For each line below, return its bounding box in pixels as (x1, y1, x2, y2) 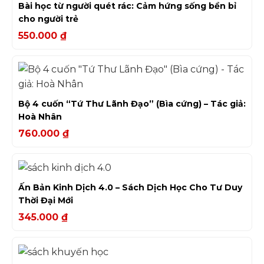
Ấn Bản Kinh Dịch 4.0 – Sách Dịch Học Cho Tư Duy (18, 182, 242, 193)
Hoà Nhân (18, 111, 62, 123)
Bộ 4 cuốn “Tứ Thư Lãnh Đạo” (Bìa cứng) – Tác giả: (18, 98, 246, 110)
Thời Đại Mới (18, 195, 73, 206)
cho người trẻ (18, 14, 78, 25)
